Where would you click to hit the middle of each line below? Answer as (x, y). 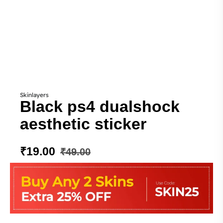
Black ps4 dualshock (100, 107)
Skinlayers (34, 95)
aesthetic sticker (83, 124)
